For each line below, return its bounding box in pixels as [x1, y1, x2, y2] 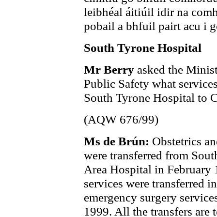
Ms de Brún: [84, 134, 152, 148]
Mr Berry [84, 62, 137, 76]
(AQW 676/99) [84, 112, 158, 126]
